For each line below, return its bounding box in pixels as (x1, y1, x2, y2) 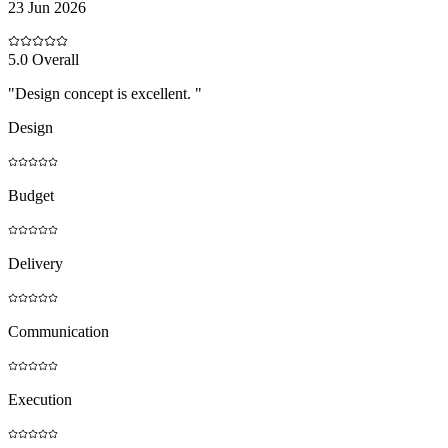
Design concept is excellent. (15, 84, 195, 102)
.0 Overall (16, 50, 79, 68)
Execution (8, 390, 72, 408)
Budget (8, 186, 54, 204)
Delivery (8, 254, 63, 272)
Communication (8, 322, 109, 340)
